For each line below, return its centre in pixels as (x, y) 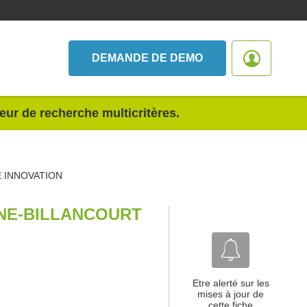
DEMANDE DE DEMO (147, 58)
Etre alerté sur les (231, 283)
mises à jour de (231, 294)
